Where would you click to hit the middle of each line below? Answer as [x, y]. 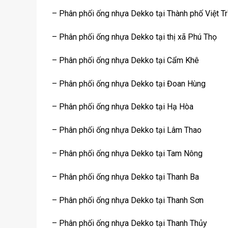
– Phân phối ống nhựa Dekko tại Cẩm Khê [125, 60]
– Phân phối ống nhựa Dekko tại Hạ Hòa [123, 107]
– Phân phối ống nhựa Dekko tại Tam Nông [127, 153]
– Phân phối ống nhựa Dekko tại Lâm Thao [127, 130]
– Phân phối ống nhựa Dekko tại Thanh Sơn [128, 200]
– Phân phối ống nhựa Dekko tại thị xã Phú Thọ [134, 37]
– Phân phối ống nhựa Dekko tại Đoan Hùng [129, 83]
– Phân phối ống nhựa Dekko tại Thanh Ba [125, 177]
